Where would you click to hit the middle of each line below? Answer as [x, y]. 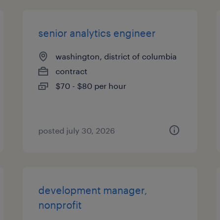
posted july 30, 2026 [77, 130]
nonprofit [60, 205]
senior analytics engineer [97, 33]
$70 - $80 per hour [91, 86]
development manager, [93, 190]
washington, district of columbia [116, 56]
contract [72, 71]
